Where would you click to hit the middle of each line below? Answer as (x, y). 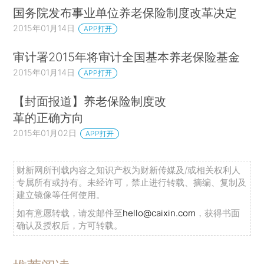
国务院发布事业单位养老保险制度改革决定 (125, 13)
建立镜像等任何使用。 (61, 194)
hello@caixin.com (159, 213)
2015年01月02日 (45, 133)
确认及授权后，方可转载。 (70, 225)
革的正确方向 (49, 117)
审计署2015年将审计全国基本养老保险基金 (127, 57)
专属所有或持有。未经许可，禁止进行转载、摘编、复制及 (132, 182)
